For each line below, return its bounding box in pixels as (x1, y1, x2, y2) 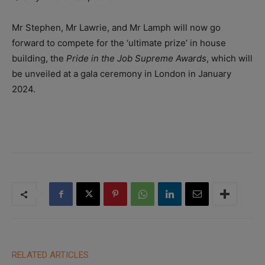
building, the (12, 53, 66, 64)
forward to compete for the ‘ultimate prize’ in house (12, 37, 226, 49)
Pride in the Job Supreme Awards (66, 53, 206, 64)
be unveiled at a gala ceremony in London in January (12, 68, 231, 80)
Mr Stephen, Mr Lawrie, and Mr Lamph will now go (12, 22, 221, 34)
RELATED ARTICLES (12, 250, 89, 261)
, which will (206, 53, 253, 64)
